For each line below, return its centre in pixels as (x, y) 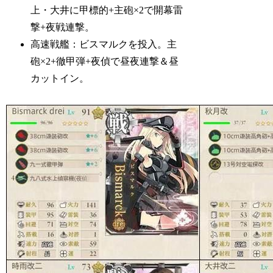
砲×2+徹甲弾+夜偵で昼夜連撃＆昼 (105, 61)
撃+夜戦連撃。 (63, 27)
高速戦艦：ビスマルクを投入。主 (104, 44)
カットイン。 (60, 78)
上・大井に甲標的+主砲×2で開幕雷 (107, 10)
